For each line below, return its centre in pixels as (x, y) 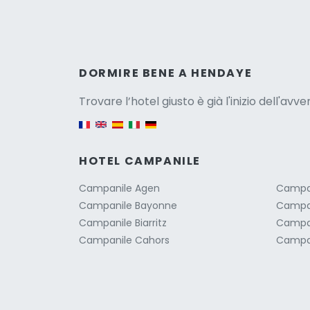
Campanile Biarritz (123, 222)
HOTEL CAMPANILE (140, 161)
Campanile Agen (119, 188)
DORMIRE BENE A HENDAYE (166, 73)
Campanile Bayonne (128, 205)
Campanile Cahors (124, 240)
